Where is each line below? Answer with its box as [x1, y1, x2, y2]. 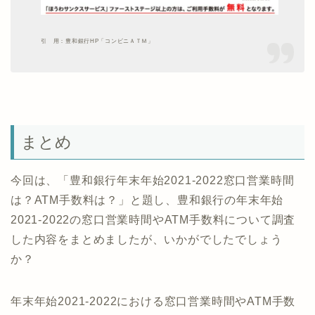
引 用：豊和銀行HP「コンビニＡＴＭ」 [41, 38, 154, 45]
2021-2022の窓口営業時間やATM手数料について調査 [11, 213, 296, 226]
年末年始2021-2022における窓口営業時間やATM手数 [11, 295, 296, 307]
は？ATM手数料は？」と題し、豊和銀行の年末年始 [11, 193, 284, 206]
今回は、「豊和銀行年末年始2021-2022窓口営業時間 [11, 174, 295, 186]
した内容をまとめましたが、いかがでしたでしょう [11, 233, 283, 245]
